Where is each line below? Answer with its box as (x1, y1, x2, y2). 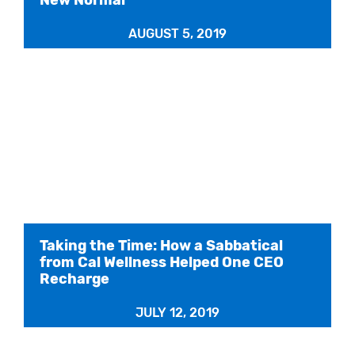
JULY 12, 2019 (136, 305, 219, 321)
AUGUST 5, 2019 (128, 25, 227, 41)
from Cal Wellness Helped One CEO (40, 254, 284, 272)
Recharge (40, 270, 109, 288)
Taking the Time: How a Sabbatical (40, 237, 283, 255)
